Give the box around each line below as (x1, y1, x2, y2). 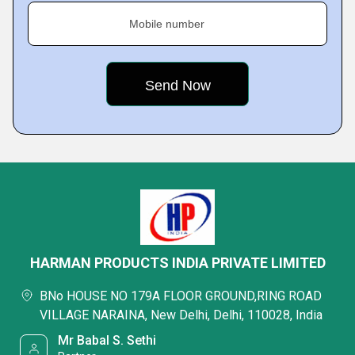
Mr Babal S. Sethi (58, 333, 157, 348)
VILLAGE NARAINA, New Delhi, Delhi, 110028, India (40, 307, 323, 323)
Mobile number (129, 17, 204, 30)
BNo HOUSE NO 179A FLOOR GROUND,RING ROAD (40, 288, 322, 303)
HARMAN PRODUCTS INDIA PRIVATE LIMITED (29, 254, 326, 271)
